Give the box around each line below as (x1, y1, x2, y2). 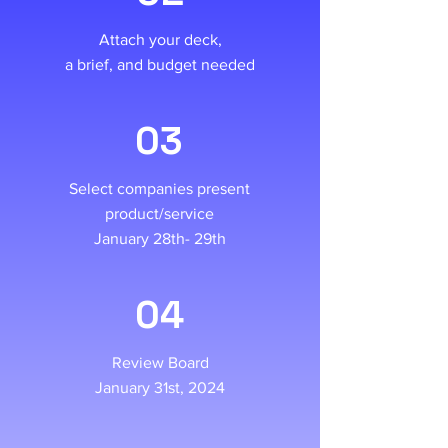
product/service (105, 205, 214, 222)
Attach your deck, (98, 31, 222, 48)
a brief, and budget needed (65, 56, 255, 73)
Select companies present (69, 180, 250, 197)
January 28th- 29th (93, 230, 226, 247)
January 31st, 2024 (95, 379, 225, 396)
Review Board (111, 354, 209, 371)
